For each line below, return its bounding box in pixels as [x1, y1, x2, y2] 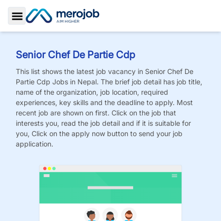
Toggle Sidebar [16, 22, 73, 33]
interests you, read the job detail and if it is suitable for [16, 119, 191, 127]
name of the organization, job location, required [16, 88, 168, 96]
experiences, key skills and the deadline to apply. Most [16, 98, 193, 107]
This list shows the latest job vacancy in [16, 67, 145, 75]
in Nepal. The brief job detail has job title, [70, 77, 202, 86]
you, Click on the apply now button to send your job [16, 129, 183, 138]
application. [16, 140, 53, 148]
